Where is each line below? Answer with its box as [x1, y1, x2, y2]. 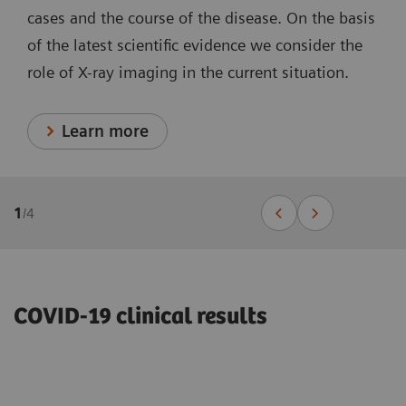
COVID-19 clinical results [14, 304, 267, 331]
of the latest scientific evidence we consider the [27, 35, 362, 55]
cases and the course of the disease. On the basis [27, 8, 375, 28]
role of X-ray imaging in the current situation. [27, 63, 349, 82]
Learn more [62, 121, 150, 141]
